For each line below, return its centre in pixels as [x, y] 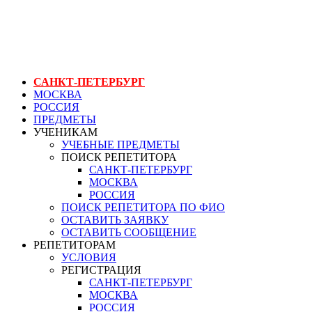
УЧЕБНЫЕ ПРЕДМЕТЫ [120, 144]
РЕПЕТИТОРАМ [75, 244]
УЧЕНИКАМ [65, 132]
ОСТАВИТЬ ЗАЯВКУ [115, 219]
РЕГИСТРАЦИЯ [101, 270]
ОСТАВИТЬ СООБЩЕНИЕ [129, 232]
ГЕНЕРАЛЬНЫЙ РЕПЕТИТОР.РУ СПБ [156, 23]
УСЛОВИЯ [89, 257]
